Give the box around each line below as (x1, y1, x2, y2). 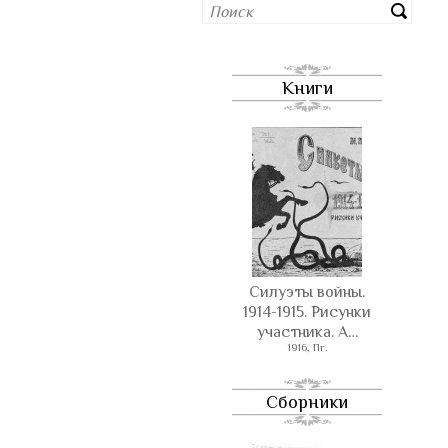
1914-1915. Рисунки (243, 303, 371, 321)
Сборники (266, 392, 348, 412)
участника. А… (256, 323, 358, 341)
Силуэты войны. (249, 283, 365, 301)
